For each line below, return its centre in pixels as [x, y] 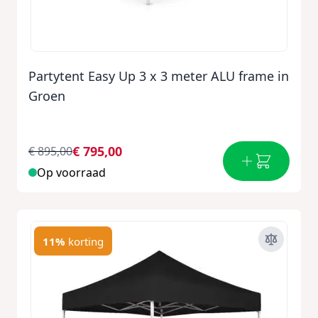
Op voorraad [71, 172]
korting [86, 241]
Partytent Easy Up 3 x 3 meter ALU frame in [159, 76]
